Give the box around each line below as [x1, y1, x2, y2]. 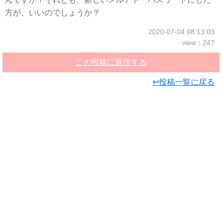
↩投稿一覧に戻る [153, 78, 215, 86]
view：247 [182, 39, 215, 47]
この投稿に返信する [75, 58, 147, 66]
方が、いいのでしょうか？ [5, 8, 100, 17]
